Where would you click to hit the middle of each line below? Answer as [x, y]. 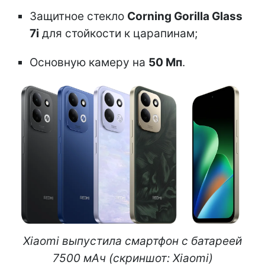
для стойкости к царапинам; [118, 33]
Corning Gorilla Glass [185, 16]
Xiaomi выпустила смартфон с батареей [132, 241]
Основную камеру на [89, 62]
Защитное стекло [78, 16]
